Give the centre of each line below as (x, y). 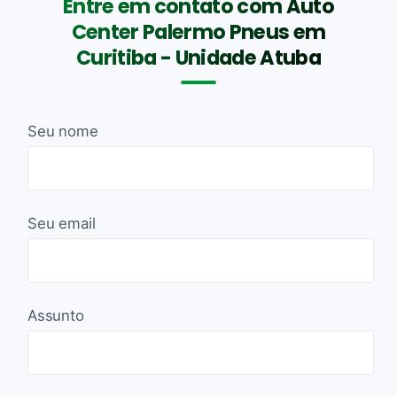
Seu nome (63, 131)
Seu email (62, 223)
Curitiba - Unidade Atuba (198, 57)
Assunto (56, 315)
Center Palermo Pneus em (198, 31)
